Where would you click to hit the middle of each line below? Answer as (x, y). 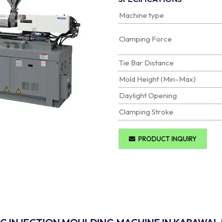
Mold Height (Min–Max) (157, 79)
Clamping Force (145, 39)
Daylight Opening (148, 95)
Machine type (141, 15)
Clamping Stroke (146, 112)
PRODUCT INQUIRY (166, 139)
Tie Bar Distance (146, 63)
